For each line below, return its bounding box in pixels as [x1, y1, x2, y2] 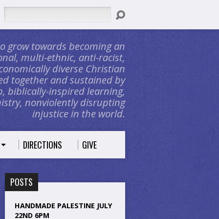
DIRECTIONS [23, 138, 62, 151]
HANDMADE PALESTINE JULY [15, 201, 112, 210]
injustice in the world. [32, 107, 125, 120]
